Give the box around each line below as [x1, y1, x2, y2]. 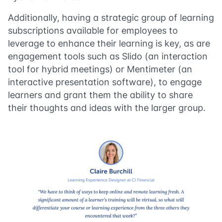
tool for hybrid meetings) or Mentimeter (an [8, 63, 192, 74]
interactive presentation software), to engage [8, 76, 202, 87]
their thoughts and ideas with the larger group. [8, 102, 206, 113]
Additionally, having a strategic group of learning [8, 12, 214, 23]
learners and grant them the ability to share [8, 89, 193, 100]
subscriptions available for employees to [8, 25, 178, 36]
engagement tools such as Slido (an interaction [8, 51, 208, 61]
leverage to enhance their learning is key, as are [8, 38, 210, 49]
